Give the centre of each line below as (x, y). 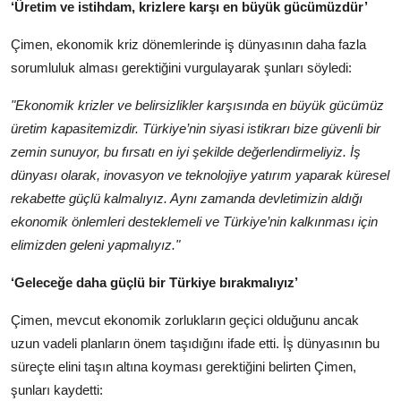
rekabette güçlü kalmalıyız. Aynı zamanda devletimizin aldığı (187, 199)
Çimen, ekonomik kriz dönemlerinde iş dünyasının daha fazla (188, 45)
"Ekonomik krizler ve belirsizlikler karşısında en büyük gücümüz (197, 106)
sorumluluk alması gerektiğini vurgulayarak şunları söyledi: (181, 68)
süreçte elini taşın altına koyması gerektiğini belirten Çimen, (183, 367)
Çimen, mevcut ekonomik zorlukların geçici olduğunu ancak (185, 320)
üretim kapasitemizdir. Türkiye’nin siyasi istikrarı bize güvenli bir (196, 129)
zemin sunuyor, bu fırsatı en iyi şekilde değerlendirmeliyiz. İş (186, 152)
